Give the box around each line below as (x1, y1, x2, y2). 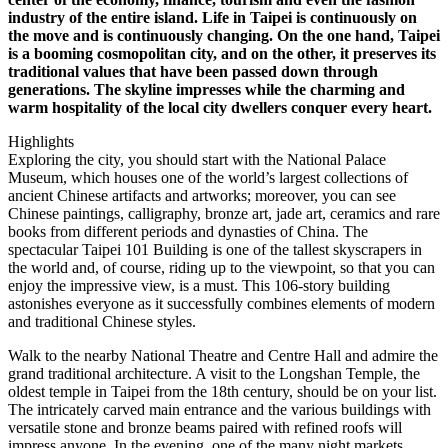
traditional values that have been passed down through (8, 62, 378, 80)
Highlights (8, 132, 74, 150)
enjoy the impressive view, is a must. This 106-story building (8, 276, 390, 294)
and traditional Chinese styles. (8, 312, 196, 330)
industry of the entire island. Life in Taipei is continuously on (8, 8, 417, 26)
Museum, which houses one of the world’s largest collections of (8, 168, 408, 186)
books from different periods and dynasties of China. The (8, 222, 368, 240)
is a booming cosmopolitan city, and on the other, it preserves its (8, 44, 436, 62)
